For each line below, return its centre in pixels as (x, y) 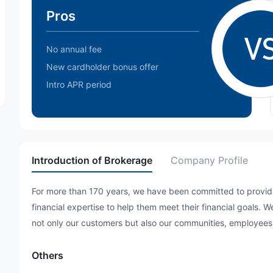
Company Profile (209, 160)
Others (48, 255)
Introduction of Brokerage (92, 160)
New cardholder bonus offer (102, 67)
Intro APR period (79, 84)
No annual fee (74, 49)
